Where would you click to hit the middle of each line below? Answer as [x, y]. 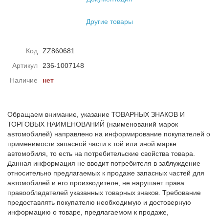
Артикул [25, 66]
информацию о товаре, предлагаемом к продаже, [88, 212]
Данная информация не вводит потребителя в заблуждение [104, 163]
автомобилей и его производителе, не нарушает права [96, 183]
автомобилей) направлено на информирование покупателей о [109, 134]
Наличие [24, 80]
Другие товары [109, 22]
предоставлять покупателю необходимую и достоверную [99, 202]
